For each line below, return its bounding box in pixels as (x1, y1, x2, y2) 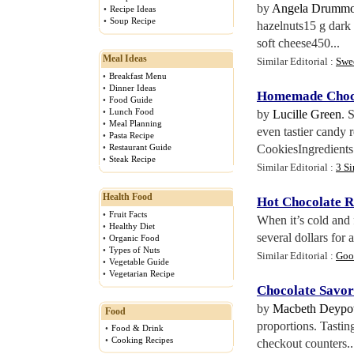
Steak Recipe (109, 154, 156, 164)
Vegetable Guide (109, 257, 169, 266)
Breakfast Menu (109, 71, 167, 81)
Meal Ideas (103, 53, 147, 64)
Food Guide (109, 95, 153, 104)
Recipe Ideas (110, 4, 156, 13)
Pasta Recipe (109, 130, 154, 140)
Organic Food (109, 233, 160, 243)
